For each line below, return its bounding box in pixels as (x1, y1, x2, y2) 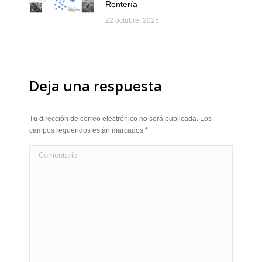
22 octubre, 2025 (105, 16, 159, 25)
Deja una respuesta (29, 76, 162, 96)
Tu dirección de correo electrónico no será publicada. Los (29, 115, 212, 123)
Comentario (29, 148, 73, 158)
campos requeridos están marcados (29, 126, 145, 135)
